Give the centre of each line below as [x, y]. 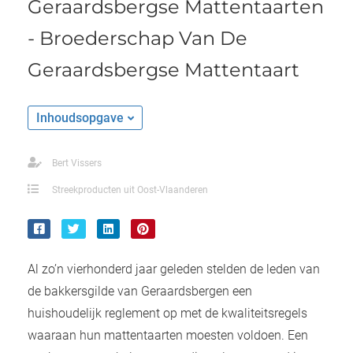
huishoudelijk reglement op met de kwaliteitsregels [167, 314]
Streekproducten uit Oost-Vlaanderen [130, 190]
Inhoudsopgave [80, 118]
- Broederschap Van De [137, 39]
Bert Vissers [77, 163]
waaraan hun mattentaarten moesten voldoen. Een [168, 336]
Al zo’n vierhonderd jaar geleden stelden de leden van [174, 269]
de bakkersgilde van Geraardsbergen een [140, 292]
